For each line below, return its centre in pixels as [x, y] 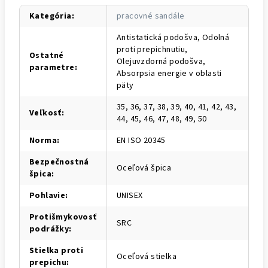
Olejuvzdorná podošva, [161, 61]
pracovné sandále [151, 16]
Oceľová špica [144, 168]
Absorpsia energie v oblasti [169, 73]
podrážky [49, 229]
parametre [52, 67]
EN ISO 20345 [141, 140]
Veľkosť [45, 113]
